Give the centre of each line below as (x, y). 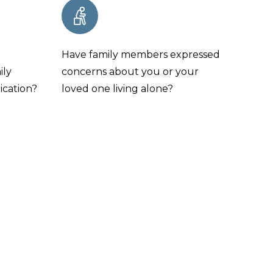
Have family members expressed (141, 54)
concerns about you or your (130, 71)
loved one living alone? (117, 88)
